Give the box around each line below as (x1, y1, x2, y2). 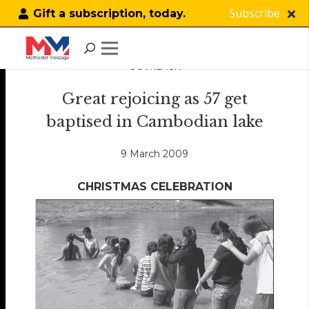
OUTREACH (128, 59, 181, 72)
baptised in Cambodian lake (46, 112, 263, 131)
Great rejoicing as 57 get (61, 90, 248, 108)
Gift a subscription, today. (32, 7, 186, 20)
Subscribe (228, 5, 280, 21)
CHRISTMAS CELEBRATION (77, 180, 232, 194)
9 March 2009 (121, 148, 188, 161)
